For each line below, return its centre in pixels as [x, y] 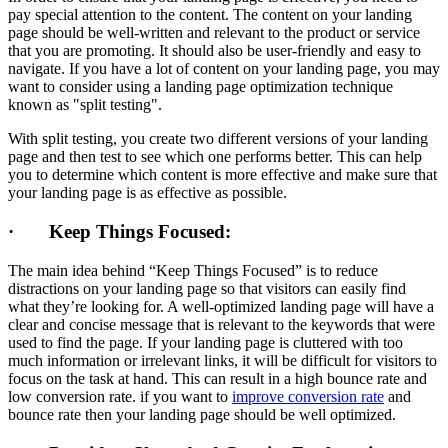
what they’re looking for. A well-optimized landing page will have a [221, 306]
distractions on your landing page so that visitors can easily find [207, 288]
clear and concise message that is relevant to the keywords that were [221, 324]
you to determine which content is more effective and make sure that [222, 175]
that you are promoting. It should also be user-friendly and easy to [214, 51]
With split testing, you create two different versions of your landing [218, 139]
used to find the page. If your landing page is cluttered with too [205, 342]
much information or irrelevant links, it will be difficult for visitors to [222, 360]
